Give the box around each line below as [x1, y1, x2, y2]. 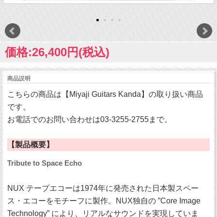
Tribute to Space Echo [7, 159, 82, 168]
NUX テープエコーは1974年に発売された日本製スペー [7, 184, 199, 193]
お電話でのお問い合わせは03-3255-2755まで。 [7, 115, 172, 124]
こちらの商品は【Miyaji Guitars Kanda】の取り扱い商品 [7, 90, 203, 99]
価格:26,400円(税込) [5, 46, 109, 59]
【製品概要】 [7, 140, 54, 149]
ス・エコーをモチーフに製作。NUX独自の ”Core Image [7, 197, 201, 205]
